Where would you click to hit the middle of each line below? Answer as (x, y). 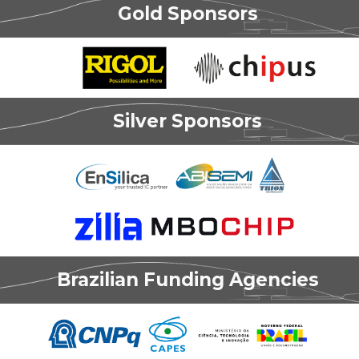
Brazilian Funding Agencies (188, 280)
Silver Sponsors (188, 121)
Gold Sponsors (188, 14)
